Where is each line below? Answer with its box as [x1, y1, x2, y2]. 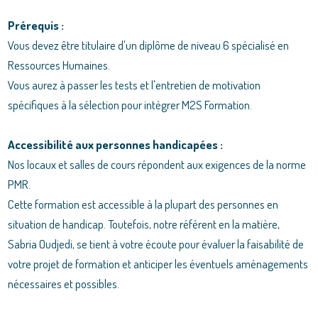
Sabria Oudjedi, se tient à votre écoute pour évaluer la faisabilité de [8, 236, 305, 252]
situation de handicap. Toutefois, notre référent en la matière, [8, 216, 280, 232]
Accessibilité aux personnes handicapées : [8, 137, 224, 153]
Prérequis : [8, 18, 65, 33]
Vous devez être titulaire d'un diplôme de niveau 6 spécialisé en [8, 38, 290, 53]
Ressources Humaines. [8, 57, 111, 73]
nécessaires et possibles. [8, 276, 120, 292]
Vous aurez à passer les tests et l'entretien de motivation [8, 77, 261, 93]
